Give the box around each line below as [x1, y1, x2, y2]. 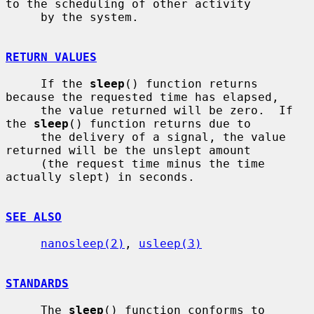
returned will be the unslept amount [6, 143, 251, 157]
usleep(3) [139, 236, 202, 250]
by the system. [6, 10, 41, 24]
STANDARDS [6, 276, 69, 290]
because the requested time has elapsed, [6, 90, 279, 104]
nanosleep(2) [41, 236, 125, 250]
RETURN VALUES [6, 50, 97, 64]
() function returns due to [69, 116, 251, 130]
